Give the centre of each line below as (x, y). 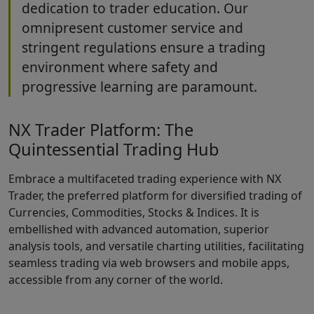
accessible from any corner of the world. (116, 280)
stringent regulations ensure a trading (144, 47)
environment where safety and (120, 67)
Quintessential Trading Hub (114, 150)
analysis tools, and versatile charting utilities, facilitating (156, 246)
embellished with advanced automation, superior (139, 230)
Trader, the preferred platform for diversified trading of (155, 196)
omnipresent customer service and (132, 27)
